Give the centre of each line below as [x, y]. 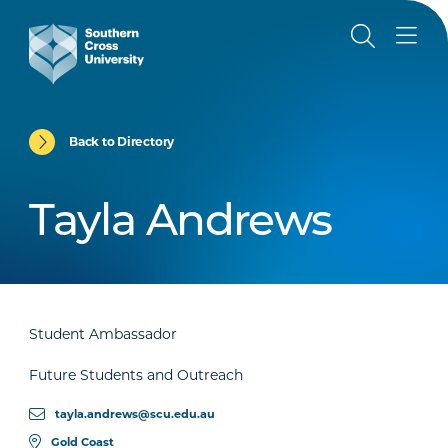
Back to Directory [122, 141]
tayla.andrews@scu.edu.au [135, 414]
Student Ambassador [103, 334]
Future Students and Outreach [136, 375]
